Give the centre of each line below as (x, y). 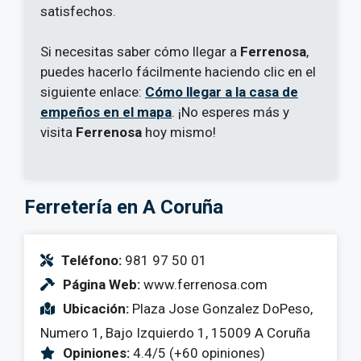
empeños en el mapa (106, 112)
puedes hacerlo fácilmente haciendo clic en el (178, 72)
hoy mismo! (179, 133)
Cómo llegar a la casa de (222, 92)
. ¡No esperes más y (230, 112)
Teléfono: (91, 260)
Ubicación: (96, 308)
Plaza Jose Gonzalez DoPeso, (221, 308)
